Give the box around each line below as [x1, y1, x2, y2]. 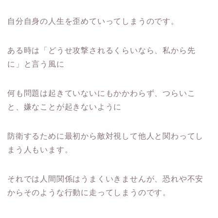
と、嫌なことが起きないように [7, 103, 122, 111]
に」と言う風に [7, 60, 65, 69]
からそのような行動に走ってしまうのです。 [7, 188, 171, 197]
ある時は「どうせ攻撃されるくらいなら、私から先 [7, 46, 196, 55]
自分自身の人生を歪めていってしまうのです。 [7, 17, 179, 26]
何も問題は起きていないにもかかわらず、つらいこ [7, 89, 196, 98]
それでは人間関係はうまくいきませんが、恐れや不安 [7, 175, 204, 183]
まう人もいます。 [7, 145, 73, 154]
